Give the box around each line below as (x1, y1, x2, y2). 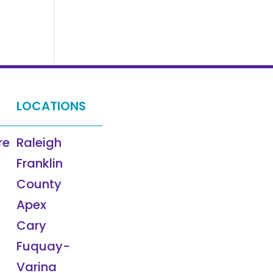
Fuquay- (16, 238, 70, 255)
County (16, 175, 62, 193)
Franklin (16, 155, 63, 172)
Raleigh (16, 134, 62, 152)
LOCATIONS (16, 97, 86, 115)
